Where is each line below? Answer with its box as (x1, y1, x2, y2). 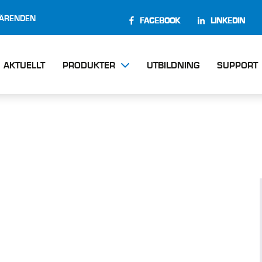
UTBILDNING (147, 61, 199, 71)
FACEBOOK (139, 17, 180, 26)
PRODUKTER (63, 61, 115, 71)
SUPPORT (217, 61, 258, 71)
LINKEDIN (211, 17, 245, 26)
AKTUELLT (4, 61, 45, 71)
